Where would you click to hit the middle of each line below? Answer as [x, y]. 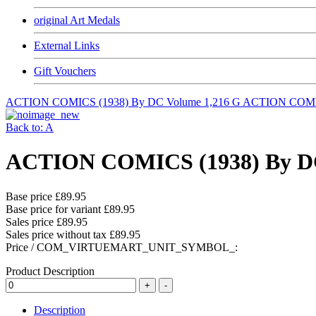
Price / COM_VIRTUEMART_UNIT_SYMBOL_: [122, 247]
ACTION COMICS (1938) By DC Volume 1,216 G [124, 102]
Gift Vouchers [65, 71]
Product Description [50, 271]
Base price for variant [55, 209]
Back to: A [30, 127]
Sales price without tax [57, 234]
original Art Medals [77, 20]
